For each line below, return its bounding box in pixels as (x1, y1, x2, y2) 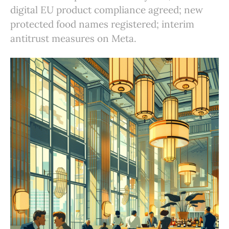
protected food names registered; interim (10, 17, 194, 30)
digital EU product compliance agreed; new (10, 3, 203, 16)
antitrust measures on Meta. (10, 32, 136, 44)
